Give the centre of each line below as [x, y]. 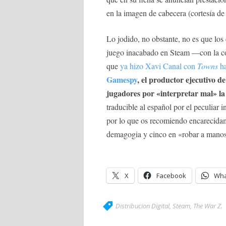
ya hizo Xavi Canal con [159, 66]
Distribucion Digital [143, 206]
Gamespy [122, 79]
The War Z [207, 206]
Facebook [171, 175]
